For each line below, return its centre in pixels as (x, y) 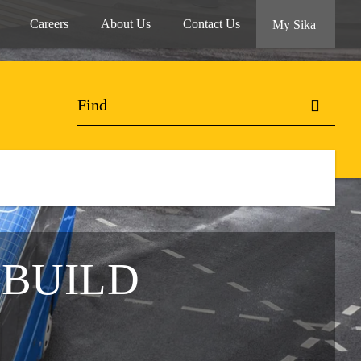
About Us (126, 24)
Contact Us (212, 24)
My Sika (296, 25)
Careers (49, 24)
